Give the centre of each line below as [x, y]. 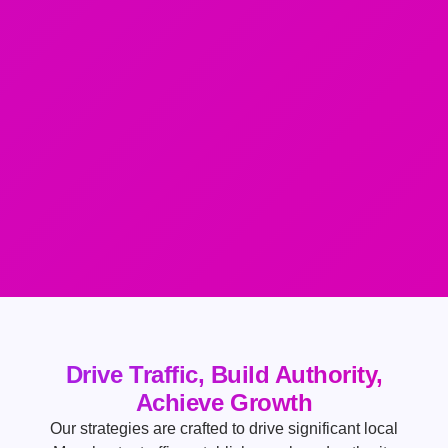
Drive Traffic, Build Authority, [224, 375]
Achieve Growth [224, 403]
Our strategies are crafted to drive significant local [224, 429]
